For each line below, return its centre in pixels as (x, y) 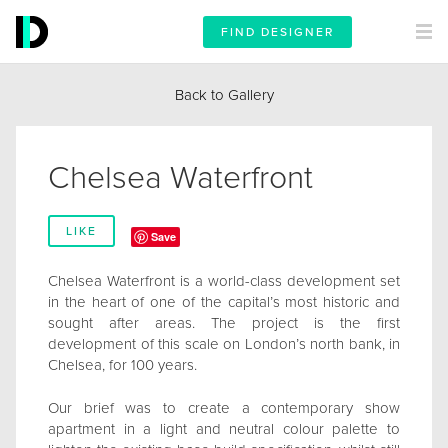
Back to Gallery (224, 95)
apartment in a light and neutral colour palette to (224, 429)
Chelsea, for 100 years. (122, 365)
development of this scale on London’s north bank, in (224, 344)
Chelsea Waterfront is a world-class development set (224, 281)
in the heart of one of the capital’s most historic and (224, 302)
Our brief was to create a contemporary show (224, 408)
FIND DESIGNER (277, 32)
